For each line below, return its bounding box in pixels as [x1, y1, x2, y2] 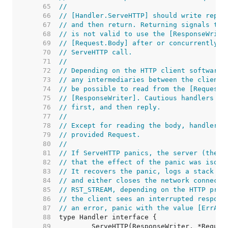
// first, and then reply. [59, 103, 161, 111]
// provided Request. [59, 131, 140, 138]
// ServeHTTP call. [59, 48, 132, 56]
